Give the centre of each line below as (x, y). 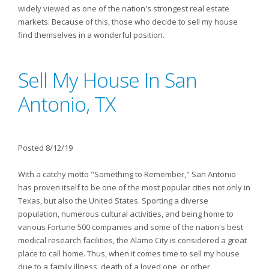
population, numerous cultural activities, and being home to (126, 214)
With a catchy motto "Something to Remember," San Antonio (127, 174)
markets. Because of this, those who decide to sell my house (128, 22)
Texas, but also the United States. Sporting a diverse (113, 201)
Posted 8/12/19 (45, 148)
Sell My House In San (107, 80)
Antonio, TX (67, 104)
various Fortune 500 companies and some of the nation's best (131, 227)
